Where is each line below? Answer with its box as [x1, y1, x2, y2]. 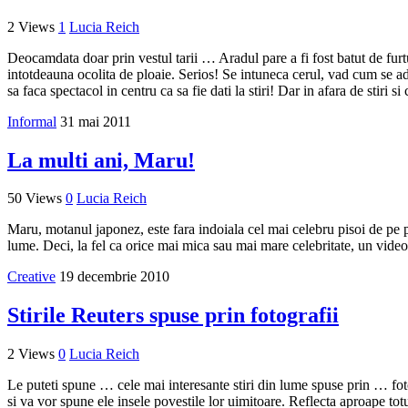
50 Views [7, 190, 62, 207]
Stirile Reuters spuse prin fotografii [7, 303, 339, 328]
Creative [7, 269, 56, 285]
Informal [7, 113, 56, 129]
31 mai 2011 [60, 113, 131, 129]
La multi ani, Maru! [7, 148, 195, 172]
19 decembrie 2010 [59, 269, 169, 285]
